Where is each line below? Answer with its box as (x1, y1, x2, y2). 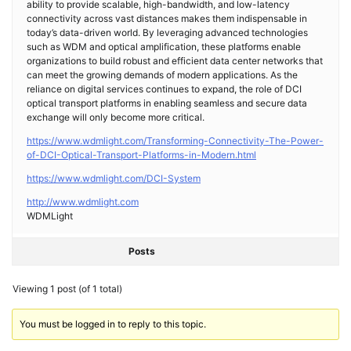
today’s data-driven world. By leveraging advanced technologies (27, 26, 308, 38)
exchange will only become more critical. (27, 110, 204, 123)
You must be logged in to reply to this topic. (20, 317, 207, 330)
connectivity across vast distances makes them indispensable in (27, 12, 307, 24)
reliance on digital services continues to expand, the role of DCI (27, 82, 302, 95)
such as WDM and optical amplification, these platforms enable (27, 40, 301, 52)
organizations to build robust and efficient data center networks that (27, 54, 323, 67)
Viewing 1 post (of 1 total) (13, 282, 122, 295)
